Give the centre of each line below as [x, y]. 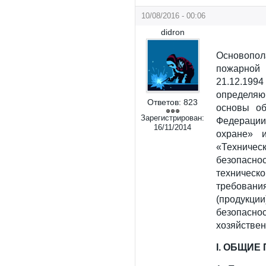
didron [172, 32]
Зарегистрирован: [173, 118]
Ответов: [164, 102]
